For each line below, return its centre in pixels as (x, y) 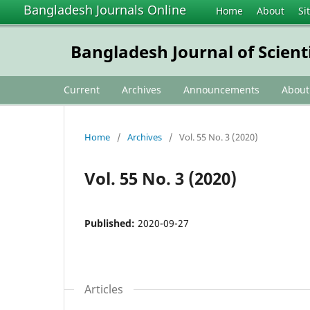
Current (82, 89)
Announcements (221, 89)
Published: (111, 223)
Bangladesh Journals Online (105, 10)
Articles (104, 289)
